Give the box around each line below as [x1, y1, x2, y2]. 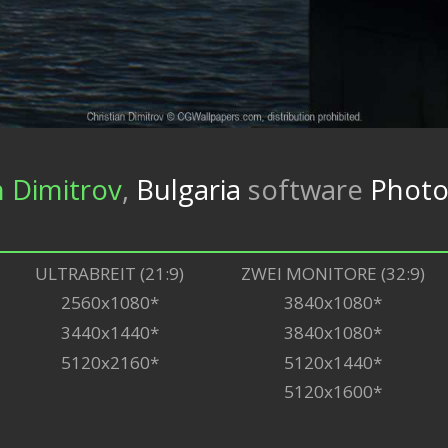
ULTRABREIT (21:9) [35, 261, 184, 285]
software [240, 170, 370, 208]
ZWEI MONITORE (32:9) [240, 261, 425, 285]
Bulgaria [128, 170, 241, 208]
